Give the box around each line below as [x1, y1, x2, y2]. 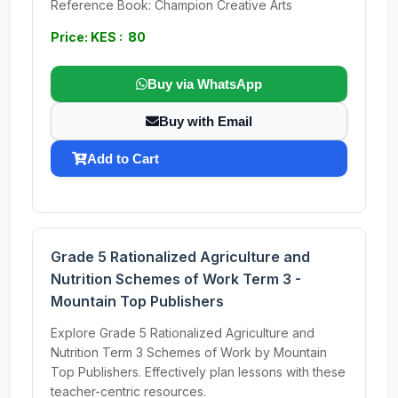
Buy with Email [159, 114, 252, 129]
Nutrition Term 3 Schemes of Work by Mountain [51, 345, 327, 360]
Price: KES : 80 [51, 29, 146, 44]
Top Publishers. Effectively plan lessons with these [51, 364, 346, 379]
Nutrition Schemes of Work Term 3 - [51, 270, 301, 288]
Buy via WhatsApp [147, 76, 262, 92]
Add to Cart [87, 151, 159, 166]
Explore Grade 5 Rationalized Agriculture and [51, 325, 314, 340]
